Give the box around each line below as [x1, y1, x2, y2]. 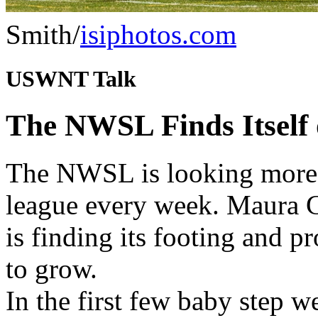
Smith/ [6, 19, 80, 50]
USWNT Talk [6, 66, 136, 92]
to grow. [6, 253, 97, 285]
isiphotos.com [80, 19, 236, 50]
